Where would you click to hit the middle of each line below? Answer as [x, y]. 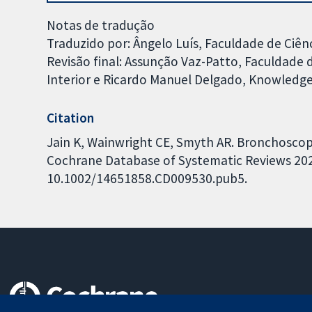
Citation [71, 117]
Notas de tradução [101, 25]
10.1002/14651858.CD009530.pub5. [147, 179]
